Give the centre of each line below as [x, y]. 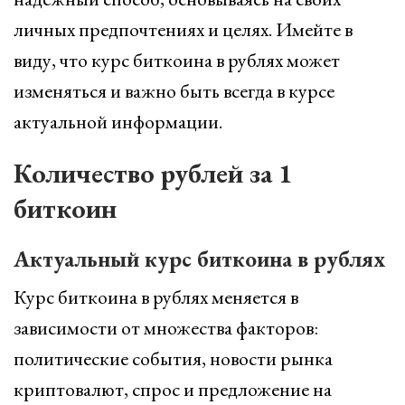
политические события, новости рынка [173, 358]
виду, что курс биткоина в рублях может [177, 60]
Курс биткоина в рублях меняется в [156, 297]
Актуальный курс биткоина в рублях [199, 259]
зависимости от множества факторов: [166, 328]
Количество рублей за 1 [153, 173]
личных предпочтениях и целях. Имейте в [183, 29]
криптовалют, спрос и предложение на [173, 389]
